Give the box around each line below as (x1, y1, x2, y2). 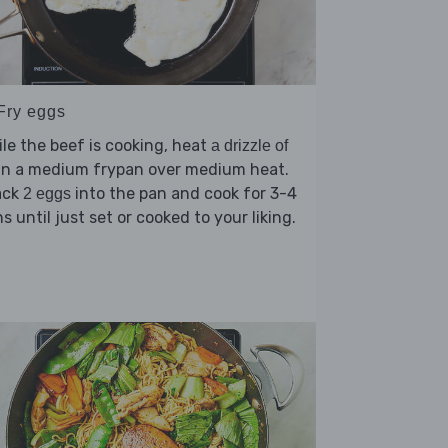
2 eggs (23, 184, 71, 202)
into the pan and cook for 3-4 (71, 183, 297, 203)
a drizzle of (211, 136, 288, 154)
